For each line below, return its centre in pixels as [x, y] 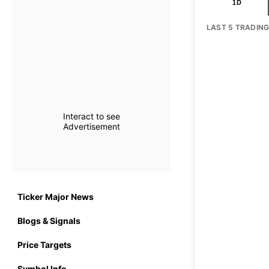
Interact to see [91, 116]
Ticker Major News [56, 196]
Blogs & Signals [49, 220]
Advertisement [91, 126]
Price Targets [44, 244]
